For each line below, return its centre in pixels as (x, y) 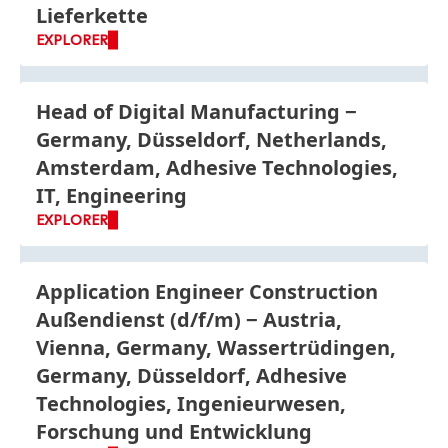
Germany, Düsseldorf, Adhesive (191, 375)
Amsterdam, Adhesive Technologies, (217, 167)
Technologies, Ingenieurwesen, (191, 403)
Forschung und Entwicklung (174, 431)
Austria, (302, 319)
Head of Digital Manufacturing (188, 111)
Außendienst (103, 319)
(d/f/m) (205, 319)
